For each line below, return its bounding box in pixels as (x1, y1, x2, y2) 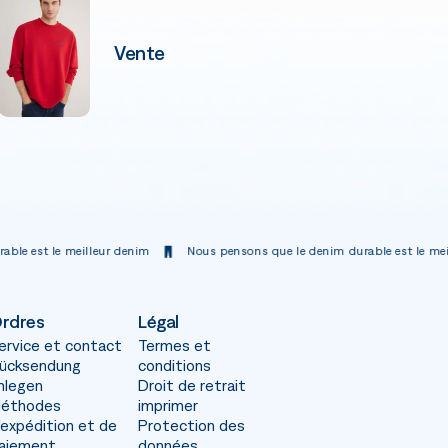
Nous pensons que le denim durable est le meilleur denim (90, 244, 418, 257)
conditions (138, 357, 211, 374)
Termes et (138, 337, 211, 354)
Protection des (138, 417, 245, 434)
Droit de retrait (138, 377, 246, 394)
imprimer (138, 397, 198, 414)
